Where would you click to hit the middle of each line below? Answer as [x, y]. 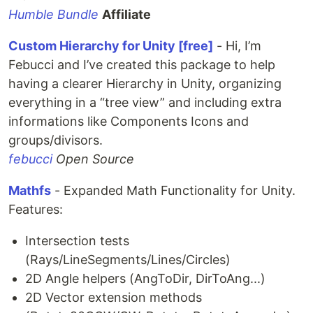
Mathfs [30, 190]
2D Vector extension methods [114, 297]
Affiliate [126, 14]
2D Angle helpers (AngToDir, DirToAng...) [145, 278]
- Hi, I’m [237, 46]
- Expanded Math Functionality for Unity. [173, 190]
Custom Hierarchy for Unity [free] [111, 46]
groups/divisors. [56, 140]
